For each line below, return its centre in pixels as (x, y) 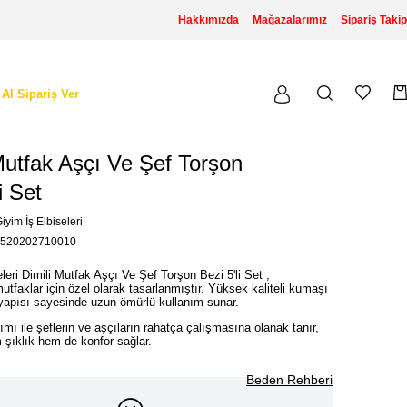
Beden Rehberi (289, 380)
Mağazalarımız (290, 20)
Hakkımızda (208, 20)
